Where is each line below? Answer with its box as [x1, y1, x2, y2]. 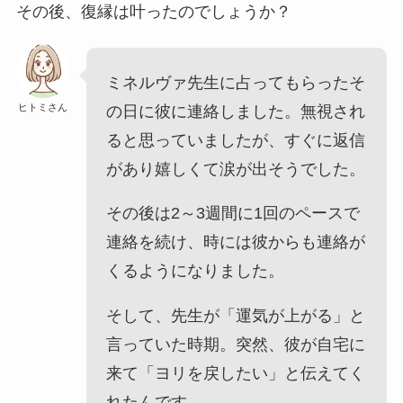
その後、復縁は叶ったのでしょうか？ [15, 2, 296, 21]
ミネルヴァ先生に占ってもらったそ [106, 73, 366, 92]
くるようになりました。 [106, 262, 285, 281]
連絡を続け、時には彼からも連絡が [106, 233, 366, 252]
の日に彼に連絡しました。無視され [106, 102, 366, 121]
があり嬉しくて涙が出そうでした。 [106, 159, 366, 178]
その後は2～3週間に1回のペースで [106, 204, 361, 223]
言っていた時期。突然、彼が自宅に [106, 336, 366, 354]
